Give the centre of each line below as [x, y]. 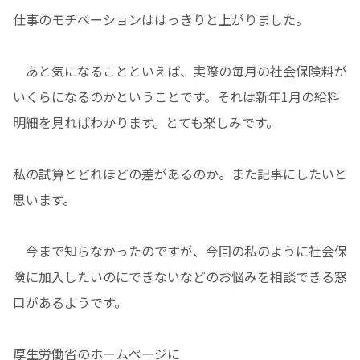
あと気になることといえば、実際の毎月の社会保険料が [180, 71]
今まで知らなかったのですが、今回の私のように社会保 [180, 251]
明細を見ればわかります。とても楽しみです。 [146, 123]
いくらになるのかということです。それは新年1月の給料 [176, 97]
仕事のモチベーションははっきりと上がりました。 [161, 20]
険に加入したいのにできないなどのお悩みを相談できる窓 [180, 277]
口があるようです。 [70, 303]
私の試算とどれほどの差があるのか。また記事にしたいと [180, 174]
